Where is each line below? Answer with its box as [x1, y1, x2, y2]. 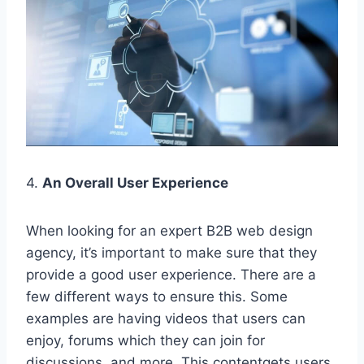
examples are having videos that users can [26, 310, 305, 327]
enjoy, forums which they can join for [26, 332, 265, 349]
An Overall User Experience [42, 175, 228, 192]
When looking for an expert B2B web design [26, 223, 313, 240]
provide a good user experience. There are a [26, 266, 316, 284]
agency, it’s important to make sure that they [26, 245, 317, 262]
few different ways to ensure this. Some [26, 288, 288, 305]
